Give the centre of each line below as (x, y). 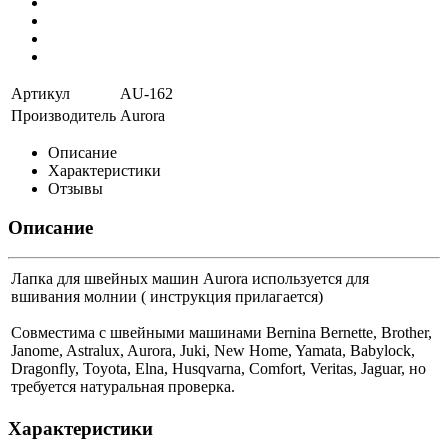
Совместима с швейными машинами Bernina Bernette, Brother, (221, 333)
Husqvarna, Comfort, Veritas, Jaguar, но (299, 369)
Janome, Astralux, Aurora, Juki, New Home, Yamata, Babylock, (213, 351)
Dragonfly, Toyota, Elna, (91, 369)
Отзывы (75, 188)
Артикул (40, 93)
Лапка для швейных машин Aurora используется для (190, 279)
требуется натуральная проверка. (123, 387)
